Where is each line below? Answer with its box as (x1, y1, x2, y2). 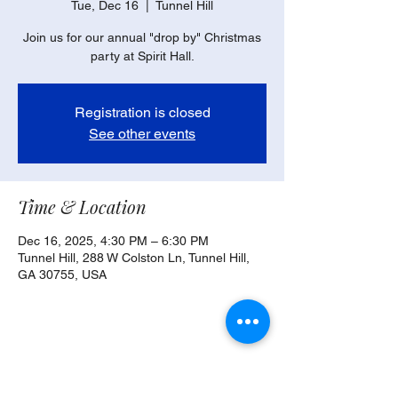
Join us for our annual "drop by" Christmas (23, 30, 261, 44)
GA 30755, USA (18, 267, 107, 282)
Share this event (18, 361, 142, 385)
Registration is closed (74, 104, 211, 121)
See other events (89, 125, 195, 142)
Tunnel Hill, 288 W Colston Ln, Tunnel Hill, (18, 251, 250, 265)
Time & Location (18, 195, 147, 219)
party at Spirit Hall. (90, 49, 195, 63)
